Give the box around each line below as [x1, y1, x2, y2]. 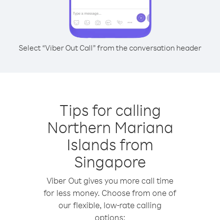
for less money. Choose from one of [44, 188, 176, 198]
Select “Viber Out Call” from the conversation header [19, 43, 201, 53]
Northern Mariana [47, 117, 173, 137]
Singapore [74, 151, 146, 171]
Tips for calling [59, 100, 161, 120]
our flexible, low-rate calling [58, 200, 162, 210]
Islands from [67, 134, 153, 154]
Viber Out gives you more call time [47, 175, 173, 186]
